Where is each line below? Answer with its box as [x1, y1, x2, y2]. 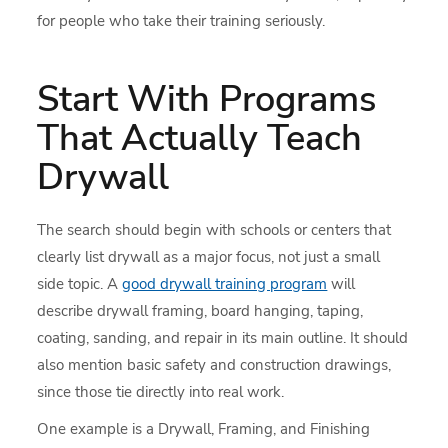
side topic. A [37, 274, 123, 294]
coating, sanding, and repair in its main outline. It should [37, 328, 409, 348]
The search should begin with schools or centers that [37, 220, 392, 240]
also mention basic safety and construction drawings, [37, 355, 392, 375]
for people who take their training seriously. [37, 11, 326, 31]
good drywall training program [122, 274, 328, 294]
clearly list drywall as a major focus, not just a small [37, 247, 381, 267]
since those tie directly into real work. [37, 382, 285, 402]
